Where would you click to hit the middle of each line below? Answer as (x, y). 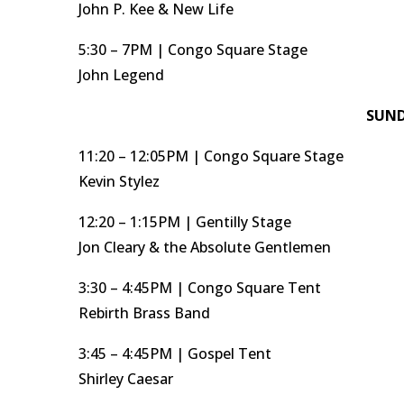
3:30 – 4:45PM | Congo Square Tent (200, 288)
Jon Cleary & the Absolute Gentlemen (205, 247)
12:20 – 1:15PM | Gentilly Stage (185, 222)
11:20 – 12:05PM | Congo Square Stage (211, 156)
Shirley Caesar (126, 379)
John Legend (121, 75)
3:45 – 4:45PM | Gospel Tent (175, 353)
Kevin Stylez (119, 181)
